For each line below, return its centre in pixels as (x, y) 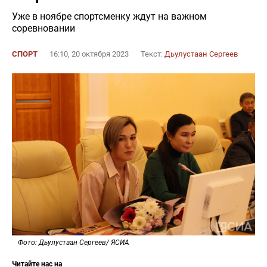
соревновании (44, 28)
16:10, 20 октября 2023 (89, 54)
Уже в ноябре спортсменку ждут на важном (109, 16)
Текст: (153, 54)
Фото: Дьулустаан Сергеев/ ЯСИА (74, 243)
